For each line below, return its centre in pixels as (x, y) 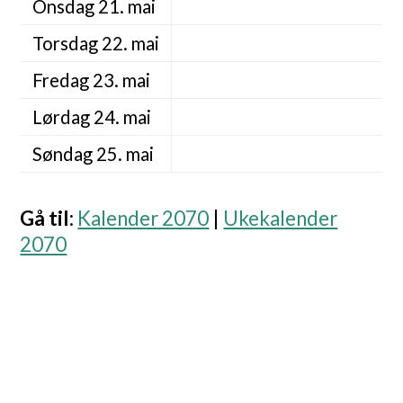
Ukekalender (281, 219)
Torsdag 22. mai (95, 44)
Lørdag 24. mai (91, 117)
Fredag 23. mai (91, 81)
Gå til (45, 219)
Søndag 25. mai (93, 154)
